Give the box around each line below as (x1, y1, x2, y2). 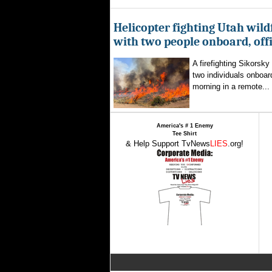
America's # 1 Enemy (156, 123, 213, 129)
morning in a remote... (192, 82, 270, 91)
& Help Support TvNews (126, 139, 210, 148)
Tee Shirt (172, 131, 197, 137)
